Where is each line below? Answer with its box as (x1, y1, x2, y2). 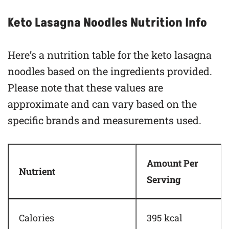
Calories (19, 211, 54, 224)
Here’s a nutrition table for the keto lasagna (8, 48, 212, 61)
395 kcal (147, 211, 182, 224)
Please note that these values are (8, 80, 163, 94)
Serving (147, 173, 181, 186)
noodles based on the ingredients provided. (8, 64, 212, 78)
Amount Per (147, 156, 198, 169)
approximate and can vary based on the (8, 97, 197, 110)
